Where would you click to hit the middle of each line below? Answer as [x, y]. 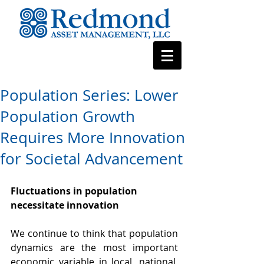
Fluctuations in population [75, 191]
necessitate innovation [65, 205]
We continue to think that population [94, 233]
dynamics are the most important [94, 247]
